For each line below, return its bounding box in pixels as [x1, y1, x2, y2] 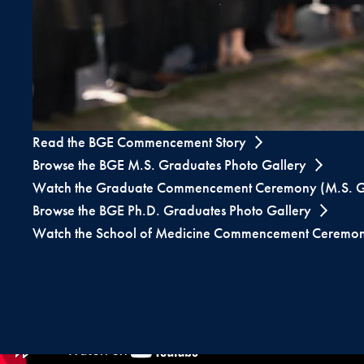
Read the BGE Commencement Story [32, 132, 247, 152]
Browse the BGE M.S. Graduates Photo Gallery [32, 155, 307, 175]
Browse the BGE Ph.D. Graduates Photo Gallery [32, 201, 312, 220]
